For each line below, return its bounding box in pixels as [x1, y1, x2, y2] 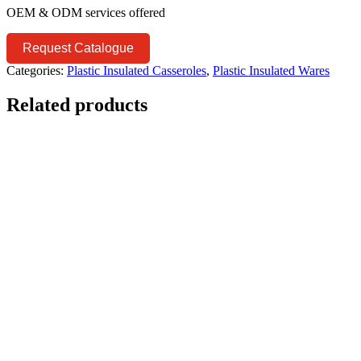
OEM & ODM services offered [6, 5, 165, 19]
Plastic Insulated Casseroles [67, 63, 206, 77]
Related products [6, 93, 147, 115]
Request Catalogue [23, 40, 134, 55]
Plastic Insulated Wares [213, 63, 330, 77]
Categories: [6, 63, 64, 77]
